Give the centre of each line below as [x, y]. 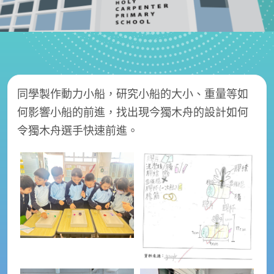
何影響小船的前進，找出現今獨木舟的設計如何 [133, 112]
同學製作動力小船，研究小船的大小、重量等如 [133, 94]
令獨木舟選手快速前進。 [78, 130]
